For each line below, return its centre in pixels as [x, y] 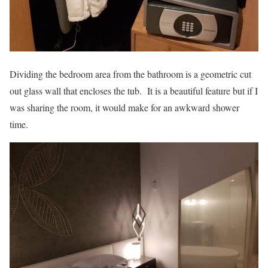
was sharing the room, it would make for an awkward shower [124, 108]
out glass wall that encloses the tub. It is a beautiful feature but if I [134, 91]
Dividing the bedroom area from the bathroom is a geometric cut [130, 74]
